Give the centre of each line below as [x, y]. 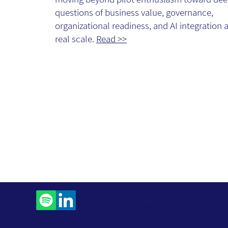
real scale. [76, 39]
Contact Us [146, 206]
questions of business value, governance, [134, 12]
